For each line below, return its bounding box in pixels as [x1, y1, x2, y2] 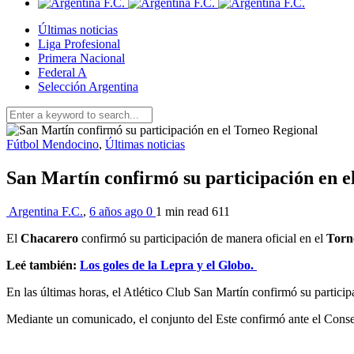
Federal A [38, 66, 87, 79]
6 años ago [89, 204, 146, 218]
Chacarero [21, 231, 78, 245]
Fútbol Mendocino [6, 137, 99, 151]
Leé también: [6, 258, 80, 272]
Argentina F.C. [9, 204, 83, 218]
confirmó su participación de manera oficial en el [78, 231, 326, 245]
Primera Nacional [38, 51, 125, 65]
